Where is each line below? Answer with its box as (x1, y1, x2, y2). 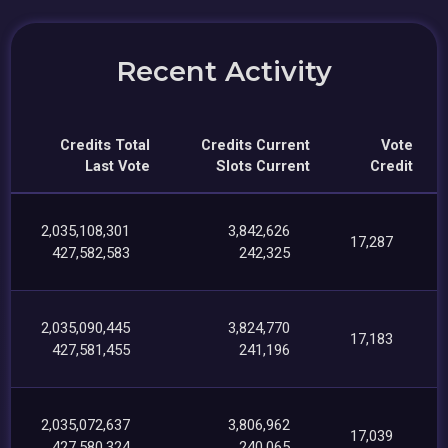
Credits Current (201, 137, 311, 154)
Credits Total (60, 137, 151, 154)
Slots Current (216, 158, 311, 175)
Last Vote (85, 158, 151, 175)
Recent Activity (116, 55, 332, 88)
